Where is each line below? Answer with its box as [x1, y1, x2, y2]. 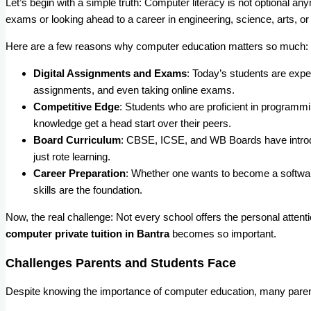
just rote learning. [33, 151, 110, 163]
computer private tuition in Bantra [6, 228, 169, 240]
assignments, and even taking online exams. [33, 84, 235, 96]
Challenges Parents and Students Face [6, 255, 236, 270]
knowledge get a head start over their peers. [33, 117, 231, 130]
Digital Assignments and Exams [33, 67, 187, 80]
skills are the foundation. [33, 184, 142, 196]
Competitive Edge [33, 101, 119, 113]
